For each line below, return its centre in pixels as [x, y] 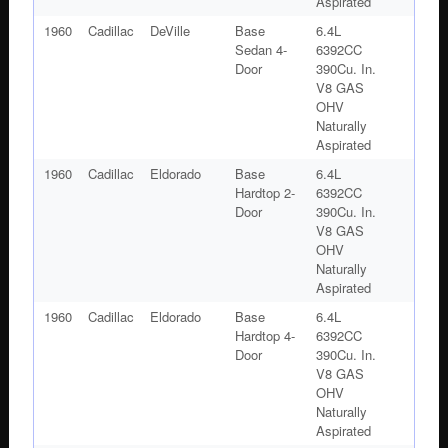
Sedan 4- [260, 49]
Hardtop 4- [264, 335]
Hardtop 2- [264, 192]
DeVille [169, 30]
